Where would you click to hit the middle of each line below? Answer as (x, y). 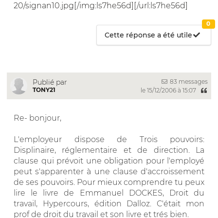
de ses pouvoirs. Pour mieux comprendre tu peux (109, 182)
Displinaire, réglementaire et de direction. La (109, 150)
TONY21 (44, 90)
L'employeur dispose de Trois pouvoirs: (109, 139)
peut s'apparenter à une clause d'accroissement (109, 171)
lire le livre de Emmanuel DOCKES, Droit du (109, 193)
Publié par (50, 82)
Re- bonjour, (37, 118)
